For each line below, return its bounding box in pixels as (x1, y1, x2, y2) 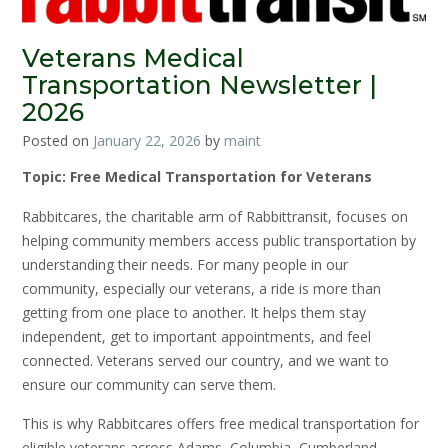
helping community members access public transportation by (22, 230, 416, 250)
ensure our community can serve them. (22, 374, 276, 394)
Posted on (22, 131, 93, 151)
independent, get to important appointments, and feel (22, 326, 371, 346)
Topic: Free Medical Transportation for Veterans (22, 167, 372, 187)
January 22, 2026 (93, 131, 201, 151)
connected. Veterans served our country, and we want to (22, 350, 389, 370)
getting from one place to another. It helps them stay (22, 302, 366, 322)
